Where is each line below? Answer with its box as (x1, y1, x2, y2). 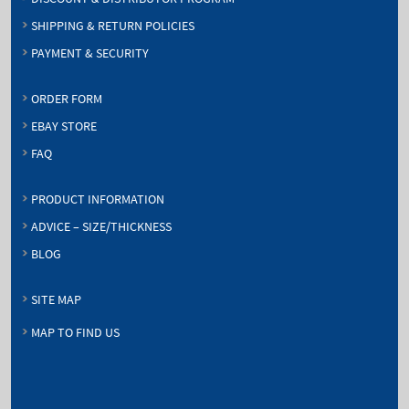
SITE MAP (31, 292, 81, 309)
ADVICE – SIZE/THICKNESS (31, 219, 172, 236)
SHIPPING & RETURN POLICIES (31, 18, 194, 35)
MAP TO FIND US (31, 325, 120, 341)
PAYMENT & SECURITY (31, 46, 149, 62)
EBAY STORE (31, 119, 97, 135)
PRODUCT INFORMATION (31, 192, 164, 208)
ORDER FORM (31, 91, 102, 108)
